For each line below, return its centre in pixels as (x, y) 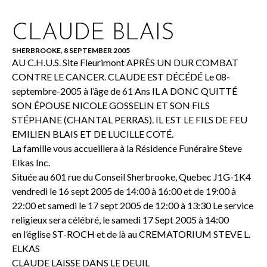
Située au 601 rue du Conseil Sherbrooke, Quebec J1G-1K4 (131, 177)
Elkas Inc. (31, 162)
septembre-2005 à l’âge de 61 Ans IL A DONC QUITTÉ (125, 91)
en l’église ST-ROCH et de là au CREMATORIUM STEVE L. (131, 234)
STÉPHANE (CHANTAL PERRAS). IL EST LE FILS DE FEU (130, 119)
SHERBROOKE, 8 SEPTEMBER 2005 (71, 50)
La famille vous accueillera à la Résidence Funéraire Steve (127, 148)
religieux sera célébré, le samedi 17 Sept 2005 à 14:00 (120, 220)
